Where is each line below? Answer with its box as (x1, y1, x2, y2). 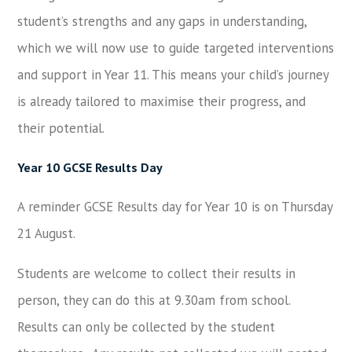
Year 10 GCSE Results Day (17, 159, 163, 175)
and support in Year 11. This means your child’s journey (17, 66, 329, 83)
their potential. (17, 119, 105, 137)
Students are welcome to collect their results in (17, 265, 296, 282)
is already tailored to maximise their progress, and (17, 93, 306, 110)
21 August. (17, 225, 76, 242)
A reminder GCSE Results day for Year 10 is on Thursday (17, 198, 333, 215)
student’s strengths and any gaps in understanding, (17, 13, 307, 30)
